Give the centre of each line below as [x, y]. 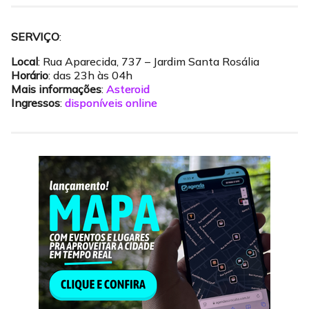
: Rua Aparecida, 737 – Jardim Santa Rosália [149, 61]
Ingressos [36, 103]
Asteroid [128, 89]
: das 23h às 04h [90, 75]
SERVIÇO [35, 37]
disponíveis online [111, 103]
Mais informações [56, 89]
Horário [30, 75]
